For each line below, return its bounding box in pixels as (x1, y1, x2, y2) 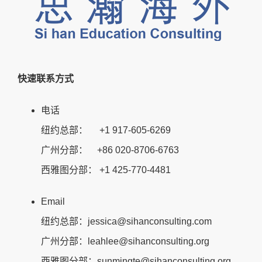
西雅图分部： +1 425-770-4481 (41, 164, 171, 175)
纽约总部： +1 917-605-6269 (41, 125, 171, 135)
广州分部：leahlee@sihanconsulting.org (41, 236, 209, 246)
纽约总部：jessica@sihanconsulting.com (41, 216, 212, 226)
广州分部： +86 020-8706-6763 (41, 144, 179, 155)
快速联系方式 (18, 73, 74, 84)
